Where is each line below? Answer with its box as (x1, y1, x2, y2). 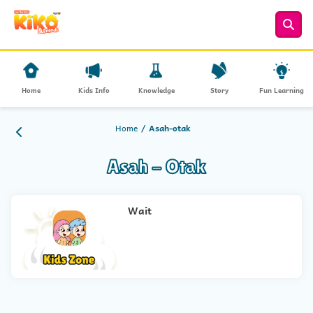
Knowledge (138, 84, 175, 96)
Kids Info (78, 84, 110, 96)
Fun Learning (259, 84, 305, 96)
